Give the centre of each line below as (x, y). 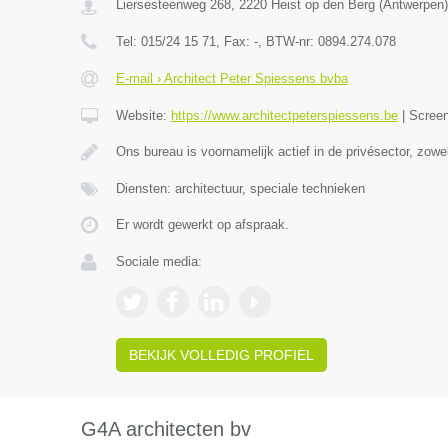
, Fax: (234, 41)
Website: (143, 115)
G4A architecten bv (165, 429)
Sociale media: (158, 261)
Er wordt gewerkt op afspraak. (202, 224)
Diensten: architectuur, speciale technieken (240, 188)
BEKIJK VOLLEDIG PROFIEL (221, 355)
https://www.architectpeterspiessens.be (284, 115)
